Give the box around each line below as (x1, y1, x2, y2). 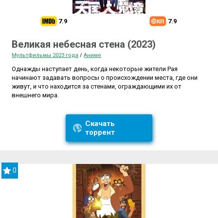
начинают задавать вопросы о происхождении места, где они (12, 74, 198, 82)
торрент (85, 128, 115, 137)
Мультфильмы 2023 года (12, 52, 78, 59)
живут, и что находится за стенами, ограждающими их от (12, 83, 182, 91)
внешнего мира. (12, 91, 59, 99)
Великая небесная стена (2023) (12, 38, 156, 51)
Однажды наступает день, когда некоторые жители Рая (12, 65, 178, 73)
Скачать (85, 119, 115, 128)
